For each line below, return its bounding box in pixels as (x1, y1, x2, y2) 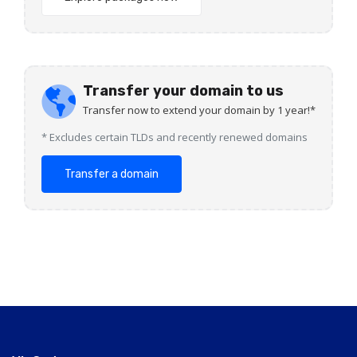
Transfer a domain (65, 167, 159, 181)
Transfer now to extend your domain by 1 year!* (83, 103, 316, 117)
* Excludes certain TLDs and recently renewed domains (41, 130, 308, 144)
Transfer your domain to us (83, 82, 284, 100)
